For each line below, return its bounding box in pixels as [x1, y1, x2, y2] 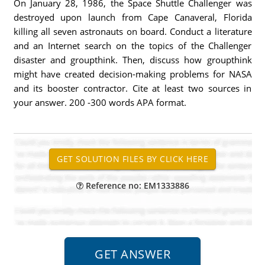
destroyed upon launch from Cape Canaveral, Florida [13, 11, 252, 23]
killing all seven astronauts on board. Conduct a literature [13, 25, 252, 37]
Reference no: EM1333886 [83, 180, 189, 191]
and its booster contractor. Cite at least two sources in [13, 82, 252, 94]
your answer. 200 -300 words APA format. [13, 96, 186, 108]
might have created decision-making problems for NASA [13, 68, 252, 80]
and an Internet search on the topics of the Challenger [13, 40, 252, 51]
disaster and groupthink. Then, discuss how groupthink [13, 54, 252, 66]
